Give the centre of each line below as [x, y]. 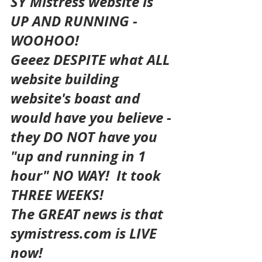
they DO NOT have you [86, 137]
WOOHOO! [45, 40]
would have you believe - [93, 118]
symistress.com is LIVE [85, 233]
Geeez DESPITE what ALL [92, 60]
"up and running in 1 [80, 156]
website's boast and [77, 98]
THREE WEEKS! [57, 195]
